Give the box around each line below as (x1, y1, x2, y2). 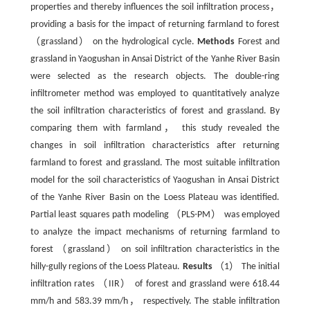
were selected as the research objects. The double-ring (30, 71, 280, 82)
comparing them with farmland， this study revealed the (30, 123, 280, 134)
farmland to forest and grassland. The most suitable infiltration (30, 158, 280, 168)
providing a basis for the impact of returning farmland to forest (30, 19, 280, 30)
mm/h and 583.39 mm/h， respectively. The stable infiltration (30, 296, 280, 307)
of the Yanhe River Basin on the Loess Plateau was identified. (30, 192, 280, 203)
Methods (197, 37, 235, 47)
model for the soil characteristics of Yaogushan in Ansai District (30, 175, 280, 185)
